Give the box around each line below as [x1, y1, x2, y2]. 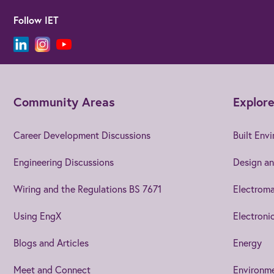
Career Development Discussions [13, 128, 150, 141]
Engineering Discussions [13, 155, 114, 168]
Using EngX [13, 209, 61, 222]
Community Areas [13, 93, 115, 110]
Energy [232, 235, 262, 249]
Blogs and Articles [13, 235, 89, 249]
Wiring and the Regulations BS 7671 [13, 182, 161, 195]
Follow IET [13, 13, 59, 26]
